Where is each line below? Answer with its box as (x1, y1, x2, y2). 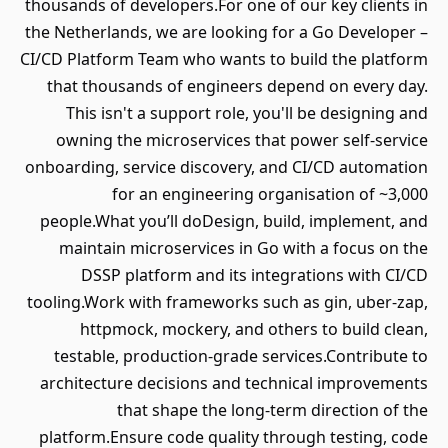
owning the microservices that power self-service (56, 129, 428, 151)
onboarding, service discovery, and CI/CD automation (25, 156, 428, 178)
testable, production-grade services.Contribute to (54, 345, 428, 367)
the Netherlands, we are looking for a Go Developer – (25, 21, 428, 43)
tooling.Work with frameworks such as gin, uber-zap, (27, 291, 428, 313)
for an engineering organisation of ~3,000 (112, 183, 428, 205)
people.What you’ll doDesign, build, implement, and (40, 210, 428, 232)
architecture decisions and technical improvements (40, 372, 428, 394)
